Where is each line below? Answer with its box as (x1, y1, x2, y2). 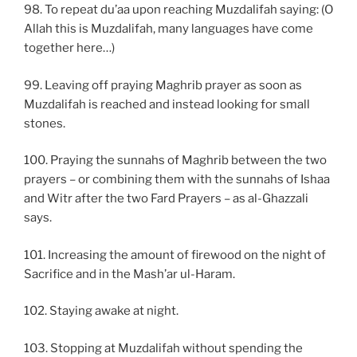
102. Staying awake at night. (24, 304, 178, 319)
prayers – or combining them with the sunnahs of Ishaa (24, 172, 330, 187)
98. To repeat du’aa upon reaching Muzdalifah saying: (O (24, 2, 333, 18)
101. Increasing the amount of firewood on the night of (24, 247, 326, 262)
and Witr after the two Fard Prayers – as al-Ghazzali (24, 191, 308, 206)
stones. (24, 116, 65, 131)
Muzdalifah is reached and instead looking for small (24, 96, 310, 112)
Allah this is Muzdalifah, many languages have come (24, 22, 313, 37)
